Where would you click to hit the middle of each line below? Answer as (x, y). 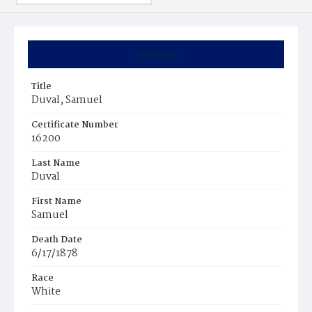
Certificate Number (75, 125)
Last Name (56, 163)
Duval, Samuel (67, 100)
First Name (56, 202)
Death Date (57, 240)
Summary (156, 54)
